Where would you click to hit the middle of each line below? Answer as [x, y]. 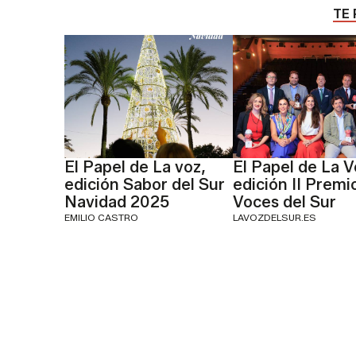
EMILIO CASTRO [101, 218]
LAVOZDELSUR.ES [275, 218]
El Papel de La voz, [135, 167]
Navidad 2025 [116, 202]
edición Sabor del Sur [144, 185]
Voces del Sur [285, 202]
